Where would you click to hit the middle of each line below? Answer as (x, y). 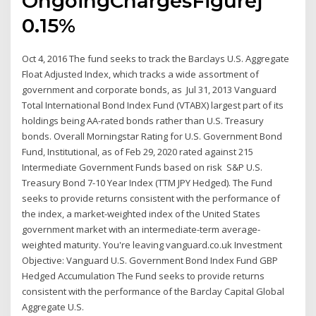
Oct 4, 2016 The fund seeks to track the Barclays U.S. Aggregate (156, 58)
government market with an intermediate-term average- (141, 229)
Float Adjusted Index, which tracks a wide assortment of (141, 74)
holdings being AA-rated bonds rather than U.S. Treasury (143, 120)
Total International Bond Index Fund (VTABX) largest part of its (153, 105)
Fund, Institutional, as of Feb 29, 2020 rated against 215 (138, 151)
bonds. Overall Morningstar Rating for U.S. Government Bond (152, 136)
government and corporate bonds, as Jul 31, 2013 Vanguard (150, 89)
